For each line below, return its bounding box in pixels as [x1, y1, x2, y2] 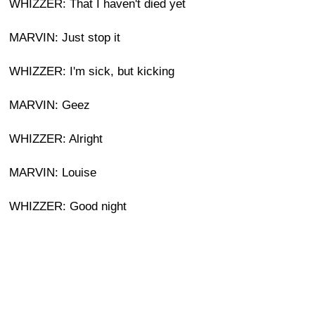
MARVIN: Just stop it [9, 31, 120, 44]
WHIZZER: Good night [9, 200, 127, 213]
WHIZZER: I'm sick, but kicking [9, 65, 174, 78]
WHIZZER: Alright [9, 132, 103, 146]
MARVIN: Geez [9, 98, 90, 112]
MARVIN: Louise [9, 166, 96, 179]
